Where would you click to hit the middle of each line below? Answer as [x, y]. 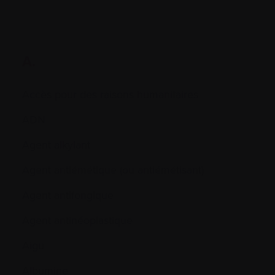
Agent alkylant [56, 144]
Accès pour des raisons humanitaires [110, 94]
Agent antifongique [68, 195]
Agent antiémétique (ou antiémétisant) [113, 169]
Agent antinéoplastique [77, 220]
